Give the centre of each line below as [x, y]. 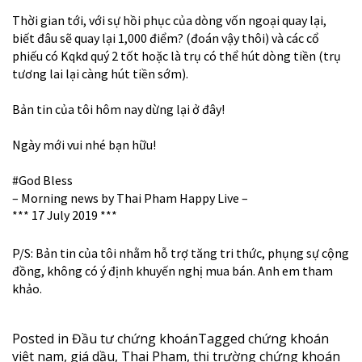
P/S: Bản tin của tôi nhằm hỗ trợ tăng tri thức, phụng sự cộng [181, 253]
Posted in [42, 339]
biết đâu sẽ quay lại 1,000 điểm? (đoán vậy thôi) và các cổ [166, 38]
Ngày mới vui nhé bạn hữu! [84, 145]
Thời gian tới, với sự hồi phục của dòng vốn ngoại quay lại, [169, 21]
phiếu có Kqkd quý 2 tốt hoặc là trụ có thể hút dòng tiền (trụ [177, 56]
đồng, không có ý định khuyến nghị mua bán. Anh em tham [173, 271]
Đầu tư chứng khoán [135, 339]
